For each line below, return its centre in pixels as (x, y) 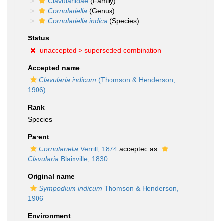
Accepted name (54, 68)
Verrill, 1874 (98, 149)
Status (38, 38)
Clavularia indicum (68, 80)
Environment (49, 216)
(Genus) (101, 11)
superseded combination (123, 50)
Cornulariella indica (78, 21)
